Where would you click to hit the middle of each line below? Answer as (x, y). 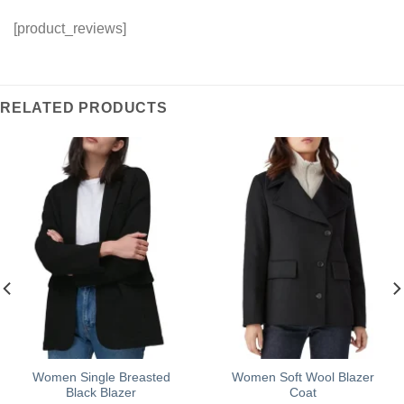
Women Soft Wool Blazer (303, 377)
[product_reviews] (70, 28)
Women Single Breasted (101, 377)
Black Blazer (101, 392)
